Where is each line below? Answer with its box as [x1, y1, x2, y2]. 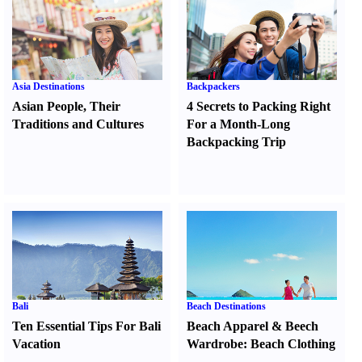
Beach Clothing [250, 337, 336, 351]
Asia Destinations [12, 81, 85, 92]
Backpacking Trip [187, 135, 287, 149]
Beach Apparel [187, 319, 269, 333]
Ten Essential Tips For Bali [12, 319, 161, 333]
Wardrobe [187, 337, 244, 351]
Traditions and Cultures [12, 117, 144, 131]
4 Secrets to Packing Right [187, 99, 331, 113]
